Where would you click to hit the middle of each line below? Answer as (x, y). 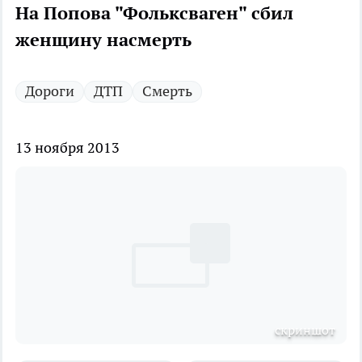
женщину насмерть (103, 40)
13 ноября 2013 (67, 148)
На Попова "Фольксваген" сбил (154, 13)
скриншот (305, 330)
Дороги (50, 91)
